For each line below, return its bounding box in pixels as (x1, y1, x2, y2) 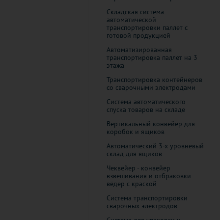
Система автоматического (107, 97, 186, 106)
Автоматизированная (107, 45, 172, 54)
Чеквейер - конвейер (107, 164, 170, 172)
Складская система (107, 7, 164, 16)
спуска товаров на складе (107, 105, 185, 114)
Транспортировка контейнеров (107, 75, 202, 84)
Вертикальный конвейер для (107, 119, 195, 128)
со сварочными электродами (107, 83, 195, 92)
